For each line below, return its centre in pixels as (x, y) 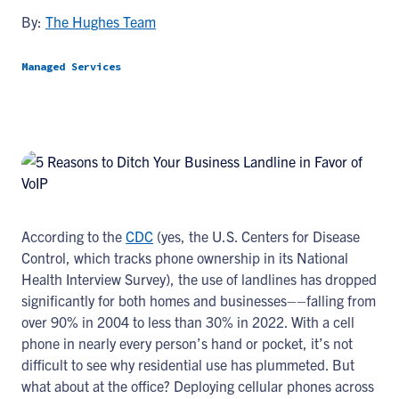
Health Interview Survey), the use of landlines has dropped (199, 279)
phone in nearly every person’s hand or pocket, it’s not (187, 343)
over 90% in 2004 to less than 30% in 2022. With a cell (188, 322)
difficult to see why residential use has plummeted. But (188, 364)
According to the (73, 236)
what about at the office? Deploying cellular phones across (198, 386)
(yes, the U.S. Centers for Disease (256, 236)
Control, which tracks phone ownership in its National (185, 257)
